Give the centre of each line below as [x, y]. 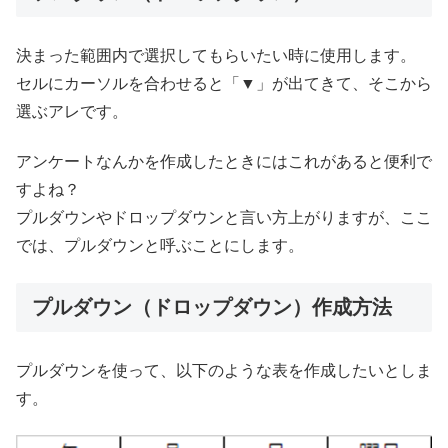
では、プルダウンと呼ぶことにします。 [160, 246]
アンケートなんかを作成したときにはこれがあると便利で [224, 162]
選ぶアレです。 [72, 111]
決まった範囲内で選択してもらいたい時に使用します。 [216, 55]
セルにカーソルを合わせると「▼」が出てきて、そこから [224, 83]
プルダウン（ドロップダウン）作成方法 [212, 306]
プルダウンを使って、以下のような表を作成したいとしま [224, 370]
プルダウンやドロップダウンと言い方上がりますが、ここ [224, 218]
